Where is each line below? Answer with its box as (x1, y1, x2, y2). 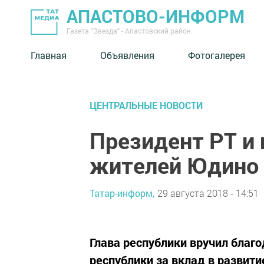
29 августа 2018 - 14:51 (157, 186, 259, 199)
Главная (31, 48, 67, 61)
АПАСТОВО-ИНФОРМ (67, 5, 245, 28)
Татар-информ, (90, 186, 154, 199)
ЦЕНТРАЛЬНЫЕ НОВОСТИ (90, 99, 203, 111)
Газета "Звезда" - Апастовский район (67, 26, 191, 35)
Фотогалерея (188, 48, 245, 61)
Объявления (100, 48, 154, 61)
